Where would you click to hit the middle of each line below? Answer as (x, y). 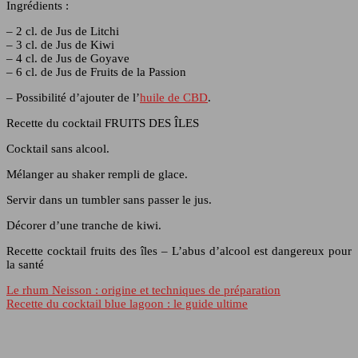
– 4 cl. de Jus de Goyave (68, 59)
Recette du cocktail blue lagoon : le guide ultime (127, 304)
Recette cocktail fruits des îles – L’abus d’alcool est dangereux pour (179, 251)
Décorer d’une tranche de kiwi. (84, 226)
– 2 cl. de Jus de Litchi (63, 32)
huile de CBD (174, 98)
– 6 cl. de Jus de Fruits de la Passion (96, 72)
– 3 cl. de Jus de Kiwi (60, 45)
